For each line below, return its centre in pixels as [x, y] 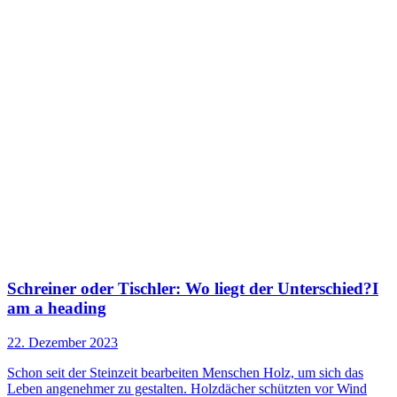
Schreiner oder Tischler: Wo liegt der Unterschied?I [193, 289]
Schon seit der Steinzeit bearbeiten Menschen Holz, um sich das [185, 372]
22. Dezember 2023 [62, 342]
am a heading [57, 308]
